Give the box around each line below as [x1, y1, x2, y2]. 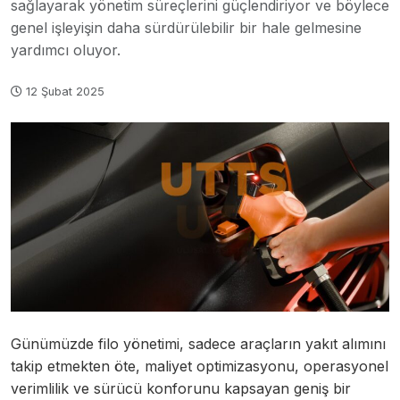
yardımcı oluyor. [11, 41, 121, 60]
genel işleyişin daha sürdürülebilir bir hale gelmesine [11, 19, 362, 37]
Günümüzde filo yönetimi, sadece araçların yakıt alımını [11, 335, 386, 354]
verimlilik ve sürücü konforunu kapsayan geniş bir [11, 379, 351, 398]
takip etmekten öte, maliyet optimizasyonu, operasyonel [11, 357, 388, 376]
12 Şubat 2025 [22, 85, 104, 99]
